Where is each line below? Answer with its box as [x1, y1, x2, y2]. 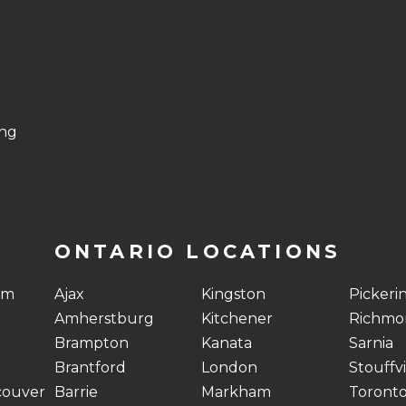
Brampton [53, 334, 129, 352]
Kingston [201, 285, 266, 303]
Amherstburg [53, 310, 154, 327]
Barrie [53, 383, 98, 401]
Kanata [201, 334, 253, 352]
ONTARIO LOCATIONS [53, 240, 342, 263]
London [201, 359, 258, 376]
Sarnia [348, 334, 393, 352]
